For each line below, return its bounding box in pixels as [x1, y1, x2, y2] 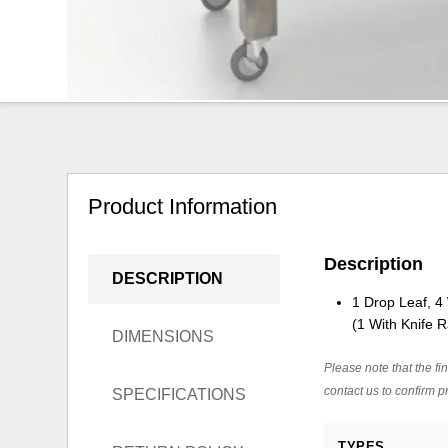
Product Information [88, 194, 278, 220]
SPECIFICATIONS [112, 386, 247, 403]
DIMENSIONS [112, 328, 215, 345]
